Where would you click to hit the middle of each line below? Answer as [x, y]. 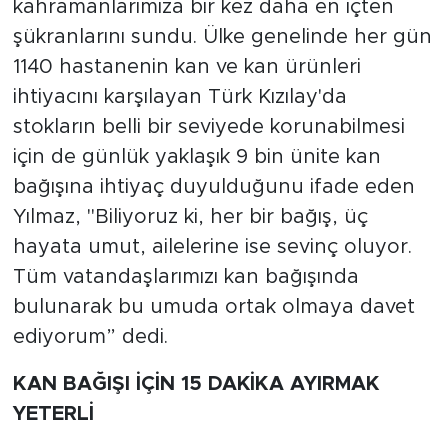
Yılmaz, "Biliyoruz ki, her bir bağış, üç [190, 217]
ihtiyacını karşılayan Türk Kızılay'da [179, 97]
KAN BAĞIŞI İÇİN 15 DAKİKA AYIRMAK [195, 384]
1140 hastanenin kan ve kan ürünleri [186, 67]
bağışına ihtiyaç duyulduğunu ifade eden [213, 187]
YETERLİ [53, 414]
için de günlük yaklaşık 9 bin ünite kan [196, 157]
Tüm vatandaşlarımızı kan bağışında [185, 277]
